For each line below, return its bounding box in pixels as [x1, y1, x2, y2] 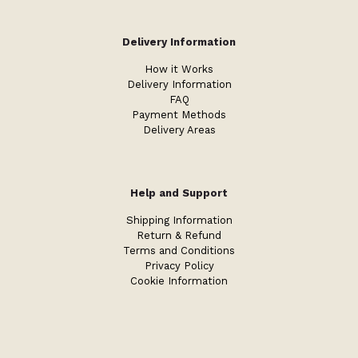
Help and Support [130, 187, 228, 200]
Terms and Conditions [123, 245, 235, 257]
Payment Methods [132, 109, 226, 121]
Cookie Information [130, 275, 228, 288]
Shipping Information [125, 214, 233, 227]
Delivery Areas [142, 124, 216, 137]
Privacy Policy [144, 260, 214, 272]
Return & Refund [137, 229, 221, 242]
